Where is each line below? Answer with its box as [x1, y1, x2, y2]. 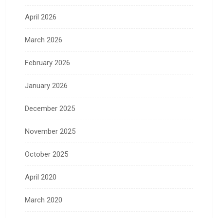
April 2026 [25, 13, 56, 22]
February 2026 [25, 58, 70, 68]
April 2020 [25, 173, 56, 182]
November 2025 [25, 127, 75, 136]
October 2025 [25, 150, 68, 159]
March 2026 [25, 36, 62, 45]
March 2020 [25, 196, 62, 205]
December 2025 [25, 104, 75, 113]
